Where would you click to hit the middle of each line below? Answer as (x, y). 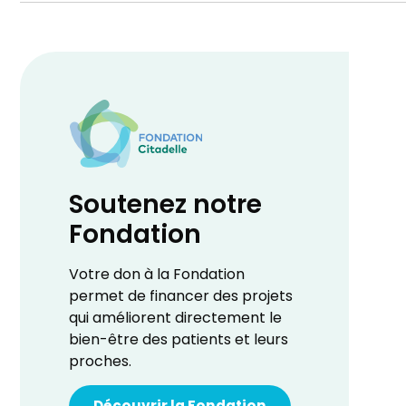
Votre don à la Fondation (157, 275)
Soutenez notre (166, 207)
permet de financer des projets (181, 297)
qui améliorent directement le (176, 319)
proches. (101, 362)
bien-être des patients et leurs (179, 340)
